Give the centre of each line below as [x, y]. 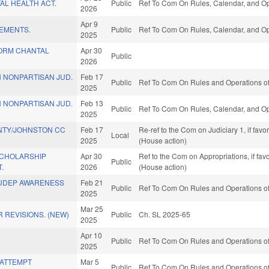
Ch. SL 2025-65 [165, 214]
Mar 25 [92, 209]
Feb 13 [92, 103]
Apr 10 [92, 235]
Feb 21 [92, 183]
